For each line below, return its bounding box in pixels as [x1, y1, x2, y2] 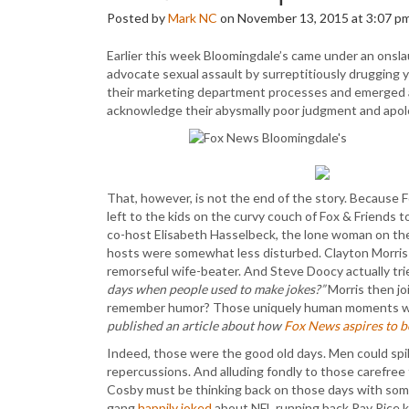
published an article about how [107, 318, 284, 333]
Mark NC [168, 10, 217, 26]
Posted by [107, 10, 168, 26]
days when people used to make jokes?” [107, 281, 325, 297]
